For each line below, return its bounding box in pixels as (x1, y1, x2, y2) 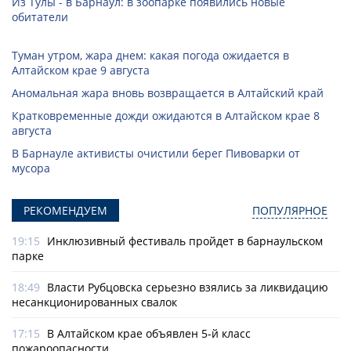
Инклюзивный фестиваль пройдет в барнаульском (47, 233, 323, 249)
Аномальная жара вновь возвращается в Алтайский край (12, 85, 324, 101)
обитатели (12, 9, 68, 25)
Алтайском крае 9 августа (12, 63, 150, 78)
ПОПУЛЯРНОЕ (252, 203, 327, 219)
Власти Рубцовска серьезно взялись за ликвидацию (47, 280, 328, 295)
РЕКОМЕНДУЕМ (24, 203, 107, 219)
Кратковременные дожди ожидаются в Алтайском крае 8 (12, 108, 320, 124)
